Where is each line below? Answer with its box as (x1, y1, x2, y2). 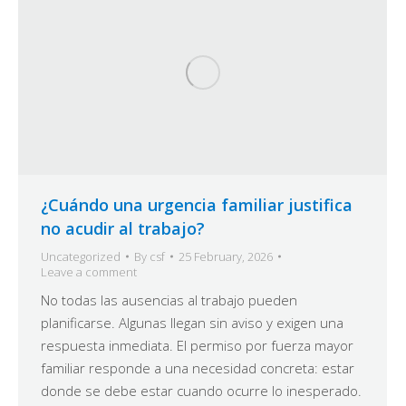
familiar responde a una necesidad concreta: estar (41, 358, 354, 377)
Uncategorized (41, 247, 121, 265)
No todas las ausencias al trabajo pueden (41, 290, 297, 309)
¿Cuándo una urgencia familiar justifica (41, 193, 353, 216)
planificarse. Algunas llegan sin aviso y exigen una (41, 313, 343, 332)
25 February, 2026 (179, 247, 273, 265)
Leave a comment (41, 263, 137, 280)
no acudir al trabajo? (41, 217, 205, 239)
